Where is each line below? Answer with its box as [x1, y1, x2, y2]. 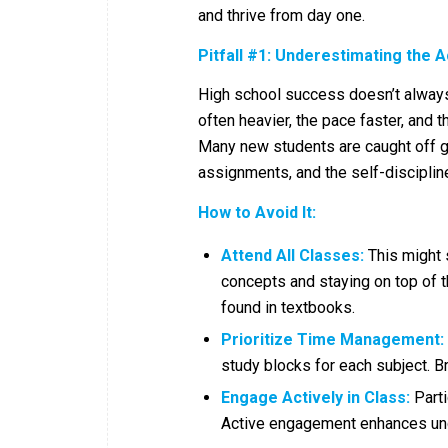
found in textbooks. [221, 297, 355, 317]
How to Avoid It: [198, 202, 316, 222]
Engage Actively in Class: [221, 387, 410, 407]
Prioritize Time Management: [221, 329, 444, 349]
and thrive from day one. [198, 6, 365, 26]
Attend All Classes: [221, 245, 364, 265]
